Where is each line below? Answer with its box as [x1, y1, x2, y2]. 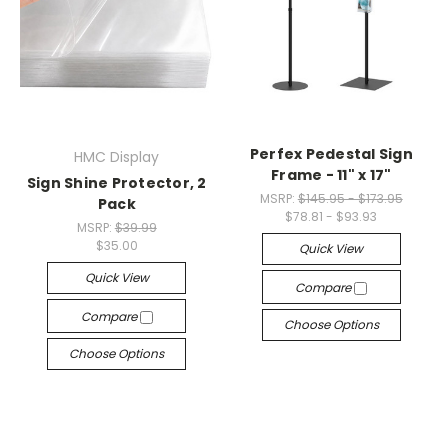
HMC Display [74, 146, 160, 167]
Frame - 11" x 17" [271, 164, 392, 185]
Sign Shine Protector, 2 [26, 172, 207, 193]
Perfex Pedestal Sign [249, 143, 413, 164]
